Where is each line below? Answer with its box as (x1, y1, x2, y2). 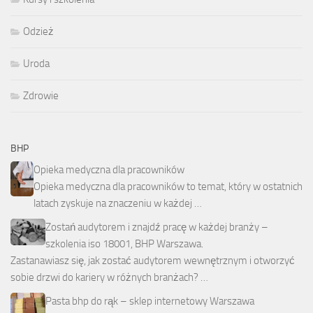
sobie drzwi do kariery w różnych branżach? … (10, 271, 208, 284)
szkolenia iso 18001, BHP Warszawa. (45, 238, 203, 251)
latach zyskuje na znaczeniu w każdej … (34, 197, 202, 210)
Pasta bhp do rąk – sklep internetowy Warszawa (45, 295, 254, 308)
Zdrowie (23, 89, 59, 103)
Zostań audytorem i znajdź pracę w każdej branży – (45, 221, 268, 234)
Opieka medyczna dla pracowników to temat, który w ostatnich (34, 180, 303, 194)
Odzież (23, 25, 54, 38)
